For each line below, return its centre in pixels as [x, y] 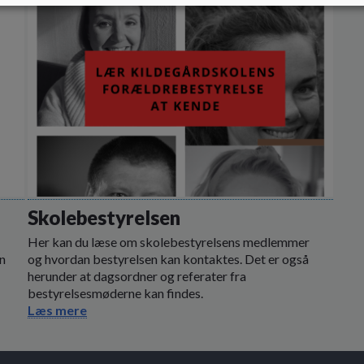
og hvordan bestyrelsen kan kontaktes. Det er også [168, 259]
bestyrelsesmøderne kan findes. [115, 293]
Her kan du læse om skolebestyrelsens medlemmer [169, 242]
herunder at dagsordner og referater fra [137, 276]
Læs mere [57, 310]
